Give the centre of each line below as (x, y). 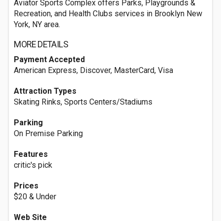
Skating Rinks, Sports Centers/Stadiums (83, 102)
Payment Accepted (49, 59)
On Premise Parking (48, 133)
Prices (26, 186)
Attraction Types (45, 91)
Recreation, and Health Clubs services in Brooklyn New (108, 14)
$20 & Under (35, 197)
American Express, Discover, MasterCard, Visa (93, 70)
